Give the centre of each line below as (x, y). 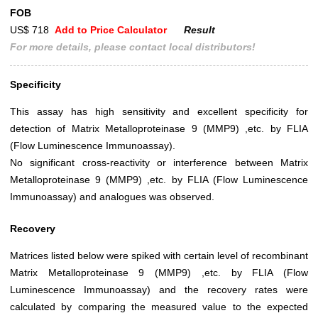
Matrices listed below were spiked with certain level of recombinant (159, 256)
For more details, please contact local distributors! (133, 47)
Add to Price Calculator (112, 30)
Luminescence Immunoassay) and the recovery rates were (159, 290)
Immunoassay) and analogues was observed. (112, 197)
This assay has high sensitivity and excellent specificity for (159, 112)
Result (199, 30)
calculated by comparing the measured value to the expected (159, 307)
